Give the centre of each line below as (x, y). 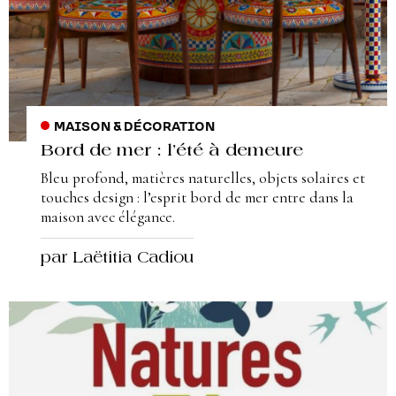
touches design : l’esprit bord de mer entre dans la (197, 198)
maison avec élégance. (108, 217)
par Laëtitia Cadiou (117, 259)
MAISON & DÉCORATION (134, 127)
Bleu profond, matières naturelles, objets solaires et (203, 178)
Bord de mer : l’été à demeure (172, 152)
